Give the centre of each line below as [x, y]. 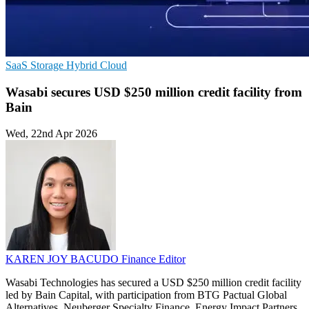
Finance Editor [153, 259]
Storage [48, 65]
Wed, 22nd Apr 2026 [51, 134]
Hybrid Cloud [97, 65]
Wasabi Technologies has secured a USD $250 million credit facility [153, 283]
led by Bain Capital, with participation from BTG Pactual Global [146, 295]
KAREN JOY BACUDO [63, 259]
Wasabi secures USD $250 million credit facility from [154, 92]
